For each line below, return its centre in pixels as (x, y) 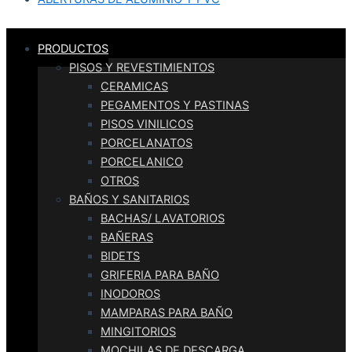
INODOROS (130, 294)
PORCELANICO (142, 162)
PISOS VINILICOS (147, 125)
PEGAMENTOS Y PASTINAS (175, 106)
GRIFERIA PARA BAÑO (160, 275)
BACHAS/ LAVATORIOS (163, 219)
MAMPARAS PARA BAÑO (167, 313)
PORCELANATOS (147, 143)
